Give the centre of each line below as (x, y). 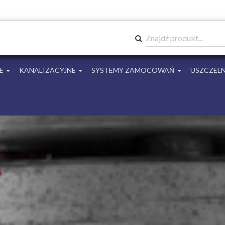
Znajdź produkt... (174, 38)
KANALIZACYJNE (48, 70)
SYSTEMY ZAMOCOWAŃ (134, 70)
